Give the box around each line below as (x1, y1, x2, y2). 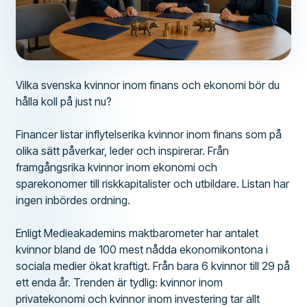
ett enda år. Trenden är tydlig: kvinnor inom (16, 275, 223, 289)
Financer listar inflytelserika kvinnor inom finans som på (16, 127, 282, 141)
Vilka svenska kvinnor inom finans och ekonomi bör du (16, 77, 280, 92)
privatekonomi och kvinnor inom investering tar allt (16, 291, 260, 306)
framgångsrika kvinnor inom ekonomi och (16, 160, 218, 174)
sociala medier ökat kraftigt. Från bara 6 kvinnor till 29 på (16, 258, 291, 273)
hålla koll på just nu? (16, 94, 112, 108)
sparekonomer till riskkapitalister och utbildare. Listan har (16, 176, 290, 191)
